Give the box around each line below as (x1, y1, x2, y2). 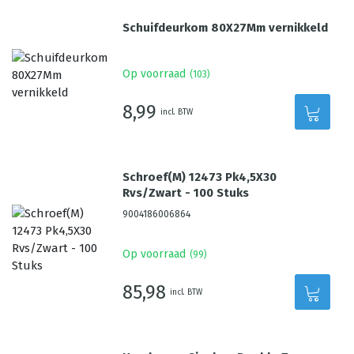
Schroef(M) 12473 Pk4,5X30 (122, 170, 277, 184)
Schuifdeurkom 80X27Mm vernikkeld (122, 21, 329, 35)
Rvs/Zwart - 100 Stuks (122, 186, 250, 200)
